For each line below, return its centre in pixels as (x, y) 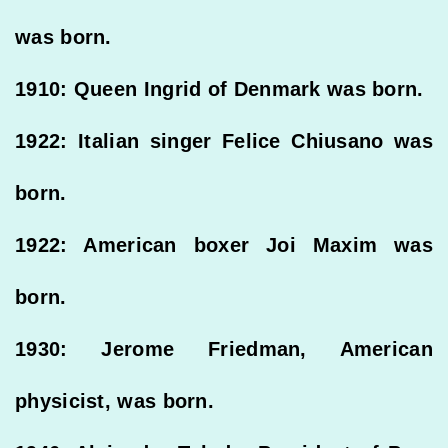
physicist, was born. (115, 401)
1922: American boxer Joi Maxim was (224, 245)
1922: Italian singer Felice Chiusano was (224, 141)
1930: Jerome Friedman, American (224, 349)
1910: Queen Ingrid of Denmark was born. (219, 89)
